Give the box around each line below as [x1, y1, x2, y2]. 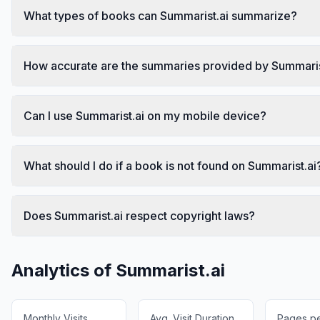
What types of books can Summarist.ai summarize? [24, 8, 297, 23]
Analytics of [11, 259, 116, 281]
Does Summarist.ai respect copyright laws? [24, 208, 255, 223]
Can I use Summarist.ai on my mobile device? [24, 108, 266, 123]
